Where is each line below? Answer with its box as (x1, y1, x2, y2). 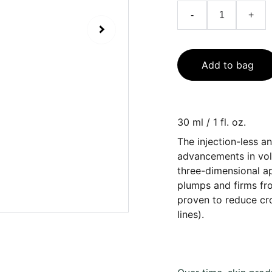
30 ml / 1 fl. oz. (177, 116, 246, 128)
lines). (177, 208, 204, 220)
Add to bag (202, 59, 254, 71)
